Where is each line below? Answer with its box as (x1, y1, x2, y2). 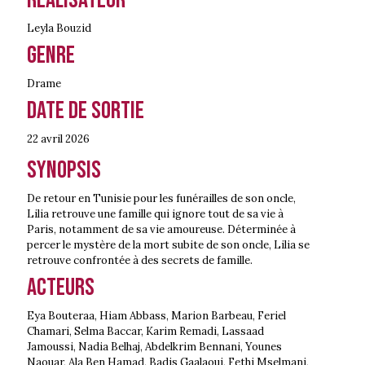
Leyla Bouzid (27, 20, 91, 35)
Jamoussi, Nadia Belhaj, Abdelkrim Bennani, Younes (27, 339, 282, 354)
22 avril (27, 131, 63, 146)
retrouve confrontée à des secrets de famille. (27, 253, 253, 267)
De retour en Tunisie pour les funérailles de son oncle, (27, 191, 296, 205)
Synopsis (27, 155, 101, 185)
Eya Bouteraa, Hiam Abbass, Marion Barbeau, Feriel (27, 308, 286, 323)
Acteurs (27, 272, 95, 302)
